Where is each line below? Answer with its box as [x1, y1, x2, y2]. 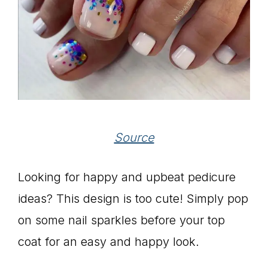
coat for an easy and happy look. [18, 234, 199, 249]
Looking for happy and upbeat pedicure [18, 170, 236, 185]
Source [114, 130, 154, 145]
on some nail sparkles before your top [18, 213, 225, 228]
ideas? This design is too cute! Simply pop [18, 191, 248, 206]
